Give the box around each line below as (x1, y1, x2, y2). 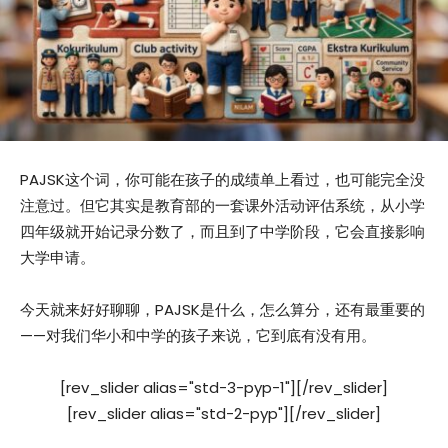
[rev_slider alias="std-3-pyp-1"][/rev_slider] (60, 377, 388, 399)
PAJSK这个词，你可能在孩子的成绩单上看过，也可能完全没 (20, 169, 425, 191)
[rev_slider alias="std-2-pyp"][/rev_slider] (67, 403, 381, 425)
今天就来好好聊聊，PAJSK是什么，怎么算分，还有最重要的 (20, 299, 425, 321)
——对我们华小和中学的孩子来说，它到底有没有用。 (20, 325, 376, 347)
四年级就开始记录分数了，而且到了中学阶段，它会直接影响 (20, 221, 425, 243)
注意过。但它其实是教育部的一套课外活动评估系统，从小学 (20, 195, 425, 217)
